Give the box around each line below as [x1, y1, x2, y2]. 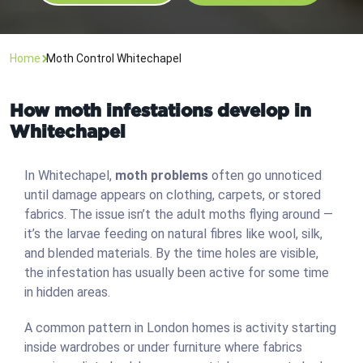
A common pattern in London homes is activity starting [24, 320, 336, 336]
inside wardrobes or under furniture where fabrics [24, 340, 302, 356]
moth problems [115, 168, 208, 184]
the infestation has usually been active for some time [24, 265, 329, 281]
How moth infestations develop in [10, 100, 311, 121]
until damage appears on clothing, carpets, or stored [24, 187, 321, 203]
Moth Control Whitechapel [46, 52, 181, 66]
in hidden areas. [24, 284, 110, 301]
